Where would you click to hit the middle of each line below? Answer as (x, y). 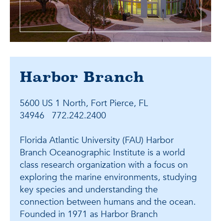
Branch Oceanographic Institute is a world (102, 153)
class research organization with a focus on (104, 165)
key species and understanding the (89, 190)
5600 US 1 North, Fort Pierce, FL (84, 104)
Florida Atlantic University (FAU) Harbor (97, 141)
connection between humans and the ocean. (108, 202)
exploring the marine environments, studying (108, 178)
